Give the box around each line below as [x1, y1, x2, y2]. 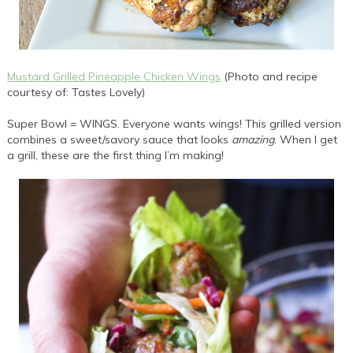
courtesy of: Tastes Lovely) [7, 85, 146, 100]
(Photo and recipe [221, 69, 318, 84]
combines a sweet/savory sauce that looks [7, 132, 232, 147]
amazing [232, 132, 275, 147]
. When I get [274, 132, 338, 147]
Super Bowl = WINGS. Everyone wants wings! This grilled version [7, 117, 342, 132]
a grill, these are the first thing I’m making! [7, 148, 225, 163]
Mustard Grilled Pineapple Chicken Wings [7, 69, 221, 84]
